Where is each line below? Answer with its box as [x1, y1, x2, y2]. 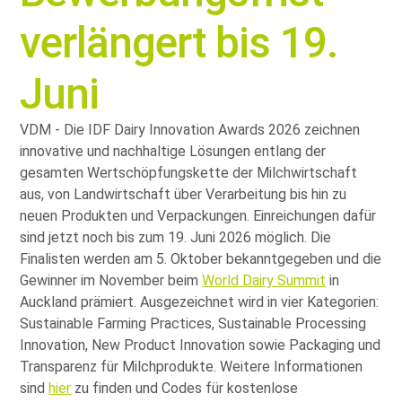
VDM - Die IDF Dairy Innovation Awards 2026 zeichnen [20, 120, 361, 138]
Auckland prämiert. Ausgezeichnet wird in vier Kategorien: [20, 293, 380, 310]
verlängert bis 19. [20, 16, 339, 68]
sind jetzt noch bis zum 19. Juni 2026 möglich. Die [20, 228, 332, 246]
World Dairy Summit [202, 271, 327, 289]
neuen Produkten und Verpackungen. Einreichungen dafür [20, 206, 377, 224]
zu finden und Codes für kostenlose [71, 379, 299, 397]
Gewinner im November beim [20, 271, 203, 289]
